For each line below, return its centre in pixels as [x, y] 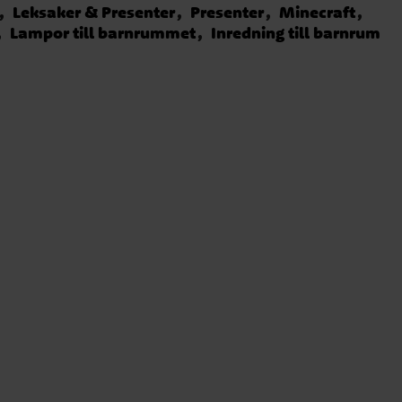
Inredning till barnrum [296, 33]
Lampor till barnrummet [103, 33]
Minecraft [318, 13]
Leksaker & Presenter [94, 13]
